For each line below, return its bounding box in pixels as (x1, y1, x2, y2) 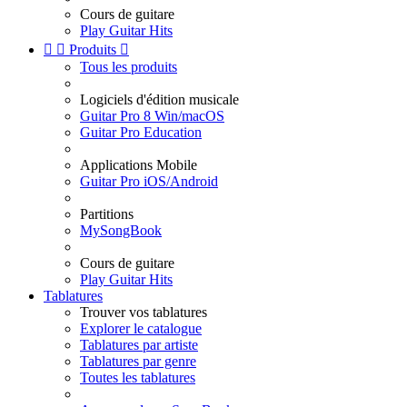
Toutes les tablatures (80, 370, 195, 385)
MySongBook (80, 223, 162, 238)
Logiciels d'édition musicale (80, 92, 239, 107)
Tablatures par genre (80, 353, 196, 369)
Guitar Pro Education (80, 124, 202, 140)
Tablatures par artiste (80, 337, 198, 352)
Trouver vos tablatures (80, 304, 207, 320)
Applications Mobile (80, 157, 197, 173)
